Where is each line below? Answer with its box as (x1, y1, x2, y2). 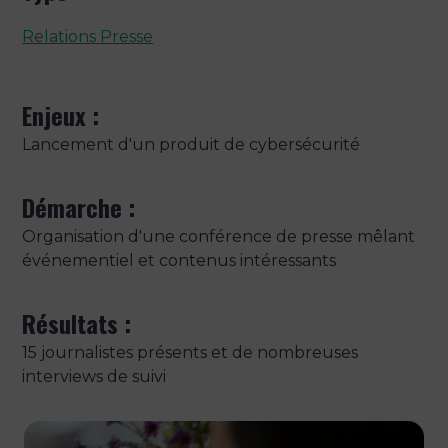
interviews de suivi (22, 366, 167, 386)
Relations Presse (22, 26, 154, 46)
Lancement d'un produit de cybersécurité (22, 134, 361, 154)
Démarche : (22, 188, 136, 225)
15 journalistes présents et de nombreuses (22, 342, 359, 362)
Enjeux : (22, 96, 100, 133)
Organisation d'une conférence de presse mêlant (22, 226, 416, 246)
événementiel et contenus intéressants (22, 250, 337, 270)
